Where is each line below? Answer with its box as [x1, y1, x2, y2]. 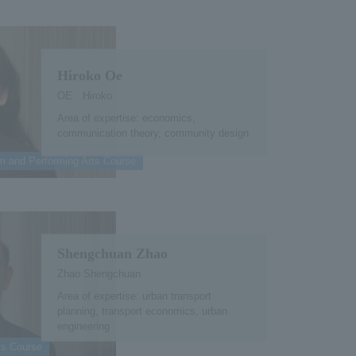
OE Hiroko [56, 89, 112, 102]
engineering [56, 319, 110, 332]
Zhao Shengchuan [56, 267, 141, 280]
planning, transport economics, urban [56, 304, 227, 317]
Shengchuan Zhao [56, 245, 168, 261]
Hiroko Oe [56, 67, 122, 83]
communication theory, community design [56, 126, 249, 139]
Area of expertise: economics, [56, 111, 195, 124]
